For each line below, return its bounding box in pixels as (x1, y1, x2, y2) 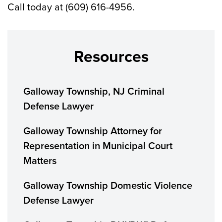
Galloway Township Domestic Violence (23, 181, 192, 191)
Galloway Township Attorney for (23, 126, 162, 136)
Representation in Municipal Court (23, 141, 172, 151)
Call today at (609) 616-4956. (7, 1, 135, 13)
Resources (73, 48, 149, 67)
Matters (23, 156, 56, 166)
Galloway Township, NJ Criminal (23, 87, 165, 97)
